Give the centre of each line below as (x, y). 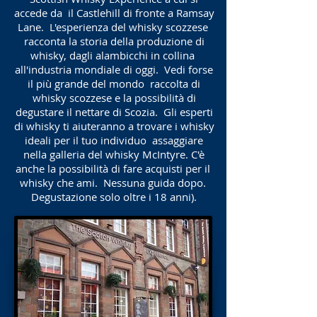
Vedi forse (189, 69)
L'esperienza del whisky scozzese (128, 27)
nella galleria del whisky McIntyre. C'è (114, 154)
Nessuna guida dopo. (154, 183)
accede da (38, 13)
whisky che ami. (58, 183)
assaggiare (178, 140)
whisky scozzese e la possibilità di (114, 98)
